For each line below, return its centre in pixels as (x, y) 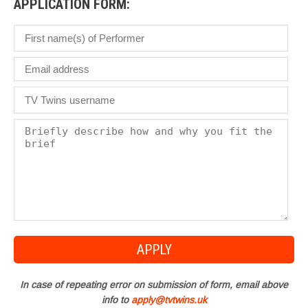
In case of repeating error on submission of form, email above (154, 285)
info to (116, 300)
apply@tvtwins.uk (169, 300)
